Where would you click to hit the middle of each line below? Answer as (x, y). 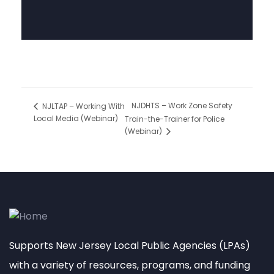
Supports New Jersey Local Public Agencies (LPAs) (130, 245)
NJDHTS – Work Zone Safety (182, 106)
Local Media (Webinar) (76, 118)
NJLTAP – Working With (83, 106)
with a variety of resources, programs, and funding (130, 265)
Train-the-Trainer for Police (175, 119)
